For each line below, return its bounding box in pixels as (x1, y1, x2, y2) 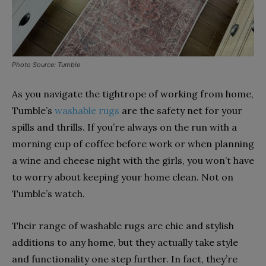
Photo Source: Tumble (12, 60, 80, 69)
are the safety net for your (119, 104, 242, 116)
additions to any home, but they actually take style (12, 236, 238, 248)
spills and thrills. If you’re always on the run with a (12, 121, 237, 133)
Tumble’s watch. (12, 187, 85, 199)
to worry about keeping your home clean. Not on (12, 170, 233, 183)
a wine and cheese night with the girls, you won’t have (12, 154, 254, 166)
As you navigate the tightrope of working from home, (12, 87, 254, 100)
